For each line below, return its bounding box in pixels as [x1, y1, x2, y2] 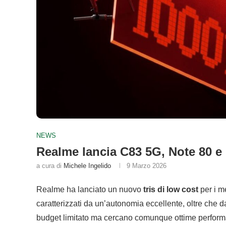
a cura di [36, 162, 64, 170]
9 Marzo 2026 [127, 162, 166, 170]
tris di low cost [143, 185, 198, 194]
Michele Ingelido [64, 162, 111, 170]
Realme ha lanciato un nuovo [36, 185, 143, 194]
